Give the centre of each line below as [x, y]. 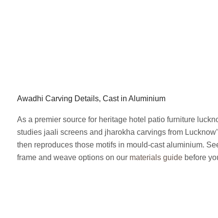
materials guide [156, 157]
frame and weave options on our [73, 157]
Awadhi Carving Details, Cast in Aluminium [91, 98]
